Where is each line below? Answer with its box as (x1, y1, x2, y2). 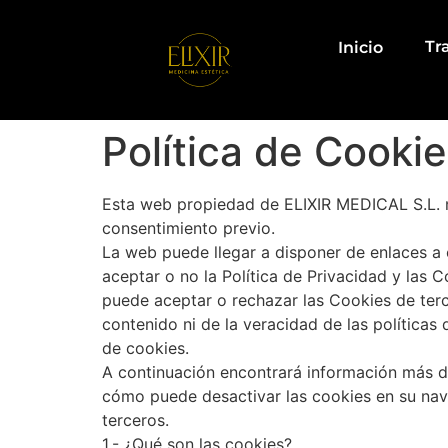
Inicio (337, 38, 383, 57)
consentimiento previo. (102, 218, 275, 238)
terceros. (102, 410, 169, 430)
